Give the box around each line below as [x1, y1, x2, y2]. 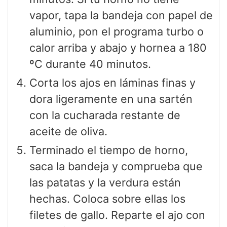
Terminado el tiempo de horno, [29, 143, 188, 157]
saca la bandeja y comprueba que [29, 159, 203, 173]
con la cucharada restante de [29, 108, 180, 122]
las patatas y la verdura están [29, 175, 181, 189]
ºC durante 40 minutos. [29, 57, 151, 70]
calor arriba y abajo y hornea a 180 [29, 41, 207, 54]
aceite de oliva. [29, 124, 107, 138]
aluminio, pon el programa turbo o [29, 24, 204, 38]
